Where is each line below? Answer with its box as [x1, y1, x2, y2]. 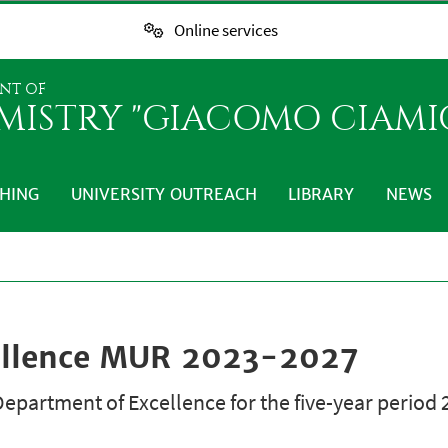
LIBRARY [288, 183, 355, 204]
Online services [173, 19, 278, 42]
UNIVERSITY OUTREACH [70, 183, 257, 204]
